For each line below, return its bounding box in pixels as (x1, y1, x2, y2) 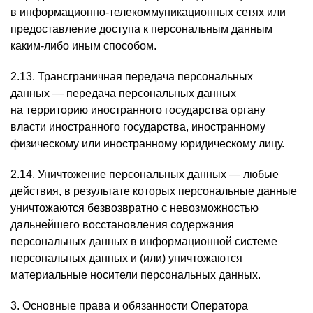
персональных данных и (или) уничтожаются (10, 252, 242, 264)
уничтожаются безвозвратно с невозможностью (10, 202, 259, 214)
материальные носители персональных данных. (10, 269, 261, 281)
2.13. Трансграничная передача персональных (10, 71, 253, 82)
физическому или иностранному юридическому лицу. (10, 138, 284, 150)
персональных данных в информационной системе (10, 235, 277, 247)
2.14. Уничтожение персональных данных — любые (10, 168, 279, 180)
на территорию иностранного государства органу (10, 104, 265, 116)
